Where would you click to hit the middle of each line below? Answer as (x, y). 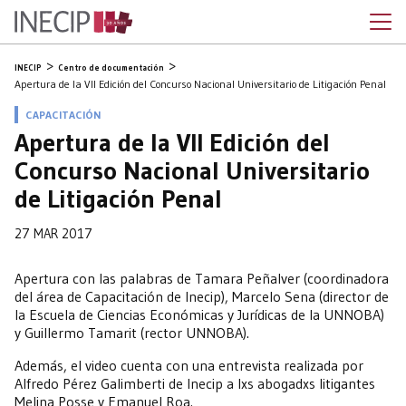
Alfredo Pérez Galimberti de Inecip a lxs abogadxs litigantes (195, 383)
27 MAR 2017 (53, 234)
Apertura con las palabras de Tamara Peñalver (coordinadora (202, 278)
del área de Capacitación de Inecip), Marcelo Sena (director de (202, 296)
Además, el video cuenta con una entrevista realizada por (189, 365)
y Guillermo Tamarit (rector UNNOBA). (132, 333)
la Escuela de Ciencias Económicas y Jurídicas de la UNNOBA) (199, 314)
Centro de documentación (111, 68)
